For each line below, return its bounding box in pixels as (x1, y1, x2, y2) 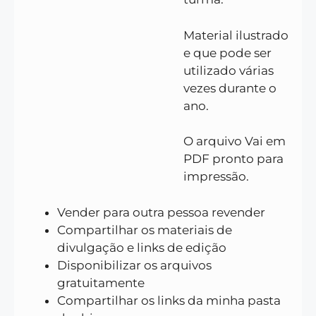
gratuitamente (57, 275, 145, 290)
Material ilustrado (183, 28, 288, 42)
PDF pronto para (183, 152, 284, 166)
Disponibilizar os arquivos (57, 257, 212, 272)
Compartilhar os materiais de (57, 222, 232, 237)
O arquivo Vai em (183, 134, 286, 149)
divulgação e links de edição (57, 240, 226, 255)
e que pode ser (183, 45, 272, 60)
